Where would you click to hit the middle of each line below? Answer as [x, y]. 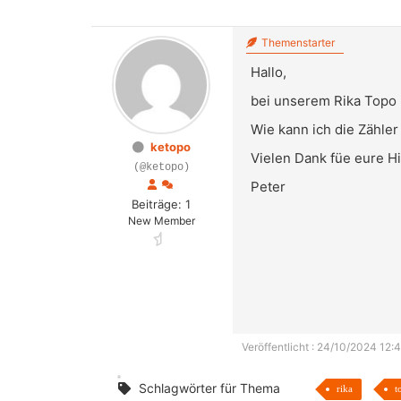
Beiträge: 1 [161, 205]
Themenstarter [297, 43]
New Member [161, 221]
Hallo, [269, 73]
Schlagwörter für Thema [209, 388]
